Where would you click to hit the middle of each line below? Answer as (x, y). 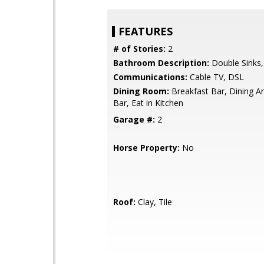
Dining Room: (141, 91)
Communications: (150, 77)
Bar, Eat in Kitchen (148, 103)
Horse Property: (146, 148)
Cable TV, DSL (216, 77)
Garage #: (134, 119)
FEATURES (146, 31)
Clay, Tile (154, 202)
